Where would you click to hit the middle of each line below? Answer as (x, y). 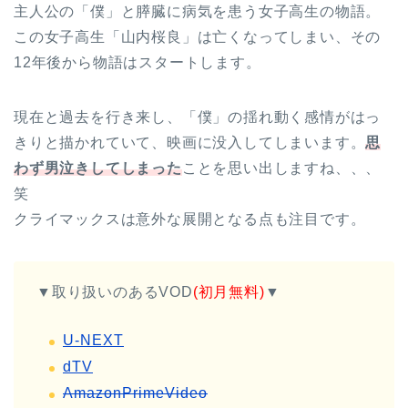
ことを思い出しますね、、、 (281, 168)
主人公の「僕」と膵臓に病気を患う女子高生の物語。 (198, 11)
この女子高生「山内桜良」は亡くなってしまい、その (198, 36)
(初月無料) (229, 291)
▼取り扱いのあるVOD (115, 291)
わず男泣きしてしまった (98, 168)
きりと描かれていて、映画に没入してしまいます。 (190, 142)
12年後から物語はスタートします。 (138, 62)
